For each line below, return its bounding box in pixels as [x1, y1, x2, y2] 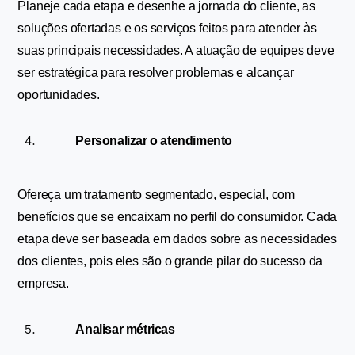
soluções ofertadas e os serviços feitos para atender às [17, 21, 317, 35]
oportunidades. [17, 88, 100, 101]
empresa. [17, 277, 69, 290]
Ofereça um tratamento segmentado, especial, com [17, 188, 296, 201]
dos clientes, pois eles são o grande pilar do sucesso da [17, 254, 323, 268]
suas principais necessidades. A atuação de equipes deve [17, 44, 334, 57]
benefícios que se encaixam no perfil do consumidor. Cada [17, 210, 338, 223]
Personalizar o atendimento [75, 134, 233, 147]
